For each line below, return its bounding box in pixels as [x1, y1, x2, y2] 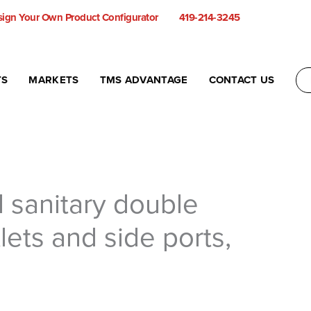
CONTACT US [208, 74, 275, 86]
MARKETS [28, 74, 79, 86]
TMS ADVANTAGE [99, 74, 188, 86]
